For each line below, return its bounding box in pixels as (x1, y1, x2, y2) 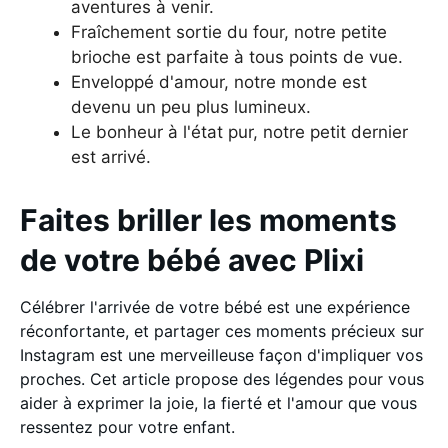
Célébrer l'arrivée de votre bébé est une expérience (20, 296, 410, 317)
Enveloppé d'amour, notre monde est (71, 71, 367, 92)
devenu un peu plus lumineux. (71, 96, 311, 117)
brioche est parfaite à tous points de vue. (71, 46, 403, 67)
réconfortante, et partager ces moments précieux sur (20, 320, 424, 341)
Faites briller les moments (20, 201, 397, 238)
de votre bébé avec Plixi (20, 241, 364, 278)
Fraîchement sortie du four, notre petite (71, 21, 387, 42)
